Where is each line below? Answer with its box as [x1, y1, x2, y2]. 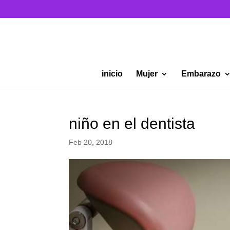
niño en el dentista [69, 115, 196, 132]
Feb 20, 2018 [69, 138, 113, 146]
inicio [102, 69, 123, 78]
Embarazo [181, 69, 221, 78]
